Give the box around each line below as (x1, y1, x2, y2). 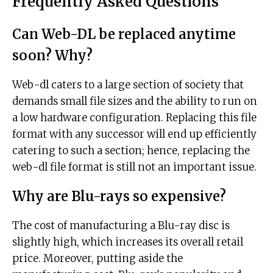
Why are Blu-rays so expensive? (12, 188, 226, 205)
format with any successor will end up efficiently (12, 127, 257, 141)
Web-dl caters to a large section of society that (12, 78, 244, 92)
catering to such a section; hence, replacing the (12, 144, 250, 158)
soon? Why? (12, 47, 93, 65)
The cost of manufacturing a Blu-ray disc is (12, 219, 230, 233)
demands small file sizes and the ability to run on (12, 94, 257, 108)
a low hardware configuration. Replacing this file (12, 111, 257, 125)
